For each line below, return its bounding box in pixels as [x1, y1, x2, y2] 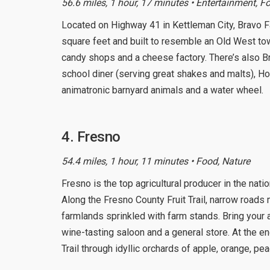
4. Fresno [61, 128, 121, 145]
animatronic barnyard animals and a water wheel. [61, 84, 263, 96]
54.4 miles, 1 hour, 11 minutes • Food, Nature [61, 155, 250, 167]
